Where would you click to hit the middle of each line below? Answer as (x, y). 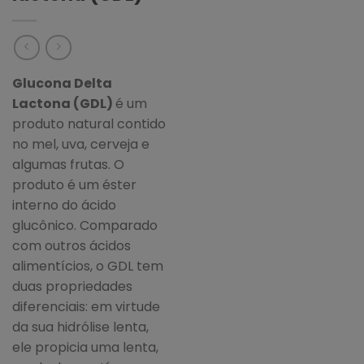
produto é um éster (74, 185)
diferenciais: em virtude (86, 307)
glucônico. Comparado (85, 226)
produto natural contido (89, 124)
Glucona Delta (62, 84)
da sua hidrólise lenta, (80, 327)
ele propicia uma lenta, (85, 348)
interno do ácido (64, 206)
